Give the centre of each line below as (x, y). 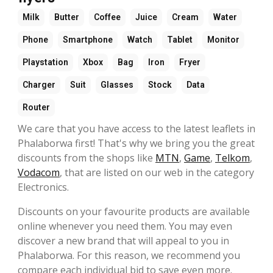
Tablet (180, 40)
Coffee (107, 17)
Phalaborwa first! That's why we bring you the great (136, 144)
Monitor (223, 40)
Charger (39, 85)
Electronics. (43, 187)
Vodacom (39, 173)
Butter (67, 17)
